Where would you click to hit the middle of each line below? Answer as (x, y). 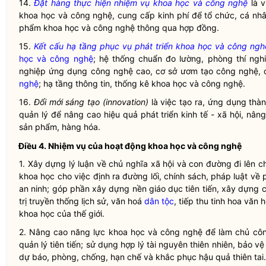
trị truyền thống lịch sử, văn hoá (82, 201)
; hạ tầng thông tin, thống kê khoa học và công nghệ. (142, 83)
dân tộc (159, 201)
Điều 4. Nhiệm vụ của (61, 146)
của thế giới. (80, 213)
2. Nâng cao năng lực (64, 232)
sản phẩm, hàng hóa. (60, 127)
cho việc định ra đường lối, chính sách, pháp (144, 176)
